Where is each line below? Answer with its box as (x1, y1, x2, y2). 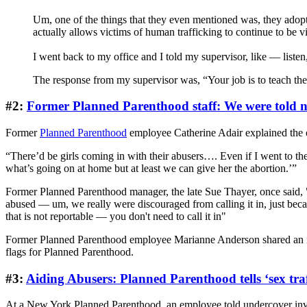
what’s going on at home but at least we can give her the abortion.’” (5, 162, 297, 174)
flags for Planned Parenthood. (5, 246, 134, 258)
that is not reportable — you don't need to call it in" (5, 210, 226, 222)
